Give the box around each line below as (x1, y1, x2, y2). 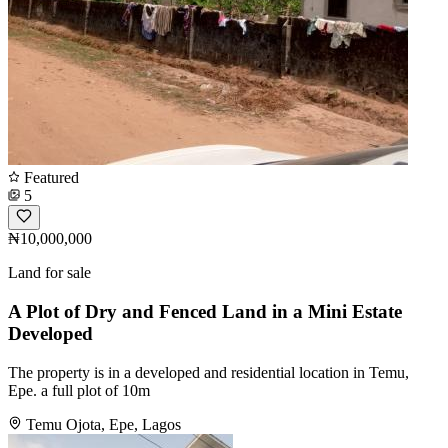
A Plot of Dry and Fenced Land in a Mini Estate (8, 300, 402, 322)
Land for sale (8, 264, 91, 282)
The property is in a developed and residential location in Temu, (8, 363, 409, 381)
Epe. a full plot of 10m (8, 381, 150, 399)
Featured (20, 169, 79, 187)
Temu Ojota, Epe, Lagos (26, 415, 181, 433)
